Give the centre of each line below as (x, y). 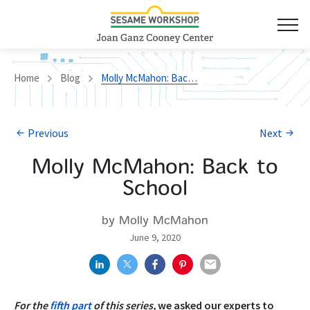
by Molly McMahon (155, 221)
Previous (48, 133)
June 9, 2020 (155, 237)
